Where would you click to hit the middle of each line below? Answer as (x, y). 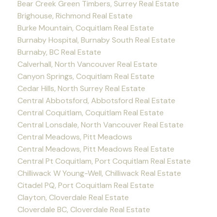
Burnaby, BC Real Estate (59, 52)
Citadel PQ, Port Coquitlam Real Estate (85, 185)
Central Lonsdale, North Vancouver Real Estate (100, 124)
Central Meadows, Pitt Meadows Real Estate (96, 149)
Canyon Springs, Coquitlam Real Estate (86, 76)
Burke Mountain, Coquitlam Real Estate (85, 28)
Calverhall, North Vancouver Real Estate (87, 64)
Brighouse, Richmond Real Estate (75, 15)
